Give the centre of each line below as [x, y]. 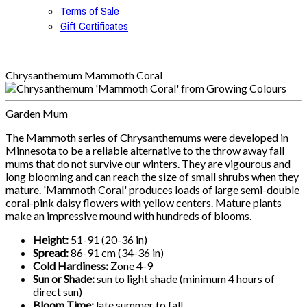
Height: [52, 240]
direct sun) [58, 292]
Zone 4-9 [132, 266]
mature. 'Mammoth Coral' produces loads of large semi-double [152, 189]
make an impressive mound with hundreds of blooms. [128, 216]
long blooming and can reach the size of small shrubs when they [152, 176]
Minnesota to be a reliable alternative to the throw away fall [145, 150]
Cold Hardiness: [72, 266]
